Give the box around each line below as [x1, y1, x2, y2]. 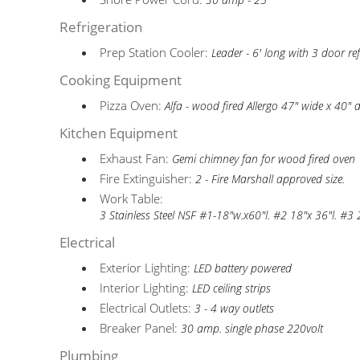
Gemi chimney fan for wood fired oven [172, 152, 356, 166]
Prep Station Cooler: [100, 44, 212, 60]
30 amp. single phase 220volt [181, 321, 324, 336]
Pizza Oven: [100, 97, 166, 113]
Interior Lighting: [100, 280, 193, 296]
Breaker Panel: [100, 320, 182, 336]
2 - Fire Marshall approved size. [195, 172, 346, 186]
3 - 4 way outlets [194, 301, 275, 316]
